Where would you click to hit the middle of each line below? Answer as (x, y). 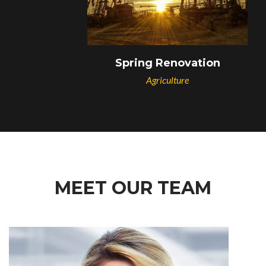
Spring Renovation (133, 63)
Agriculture (133, 80)
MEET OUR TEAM (133, 188)
